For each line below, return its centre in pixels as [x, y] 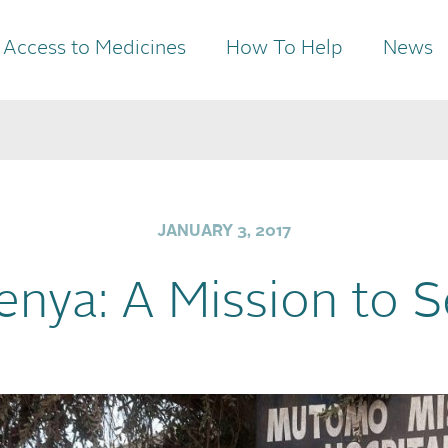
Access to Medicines [95, 49]
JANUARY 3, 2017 [224, 232]
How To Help [285, 49]
